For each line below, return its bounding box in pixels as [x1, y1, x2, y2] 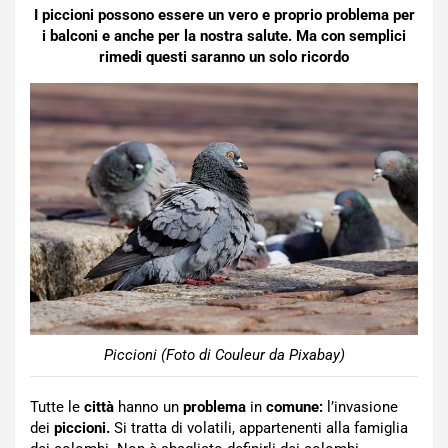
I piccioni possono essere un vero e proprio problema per [33, 6, 415, 24]
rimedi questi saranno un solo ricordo [99, 48, 349, 66]
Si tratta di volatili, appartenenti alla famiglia [110, 418, 408, 437]
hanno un [114, 397, 183, 416]
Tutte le [30, 397, 84, 416]
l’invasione [323, 397, 398, 416]
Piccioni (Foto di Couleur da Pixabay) [103, 345, 345, 364]
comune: [266, 397, 323, 416]
